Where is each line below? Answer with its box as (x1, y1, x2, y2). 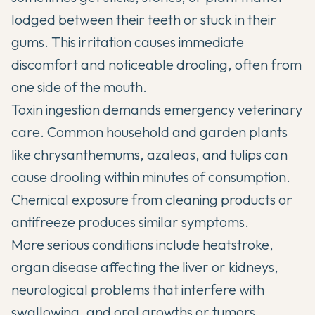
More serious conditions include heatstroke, (11, 235, 274, 253)
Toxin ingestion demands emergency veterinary (11, 100, 302, 118)
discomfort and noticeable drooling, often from (11, 55, 302, 73)
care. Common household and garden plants (11, 122, 288, 141)
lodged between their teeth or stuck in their (11, 10, 276, 28)
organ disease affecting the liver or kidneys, (11, 257, 278, 276)
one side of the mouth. (11, 77, 147, 96)
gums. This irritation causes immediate (11, 32, 244, 51)
